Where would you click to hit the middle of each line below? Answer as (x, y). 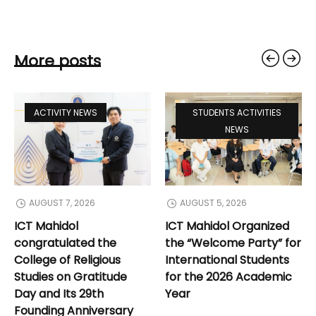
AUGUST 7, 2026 (62, 203)
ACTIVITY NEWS (66, 113)
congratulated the (65, 243)
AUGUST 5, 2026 (213, 203)
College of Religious (67, 260)
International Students (227, 260)
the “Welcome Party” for (233, 243)
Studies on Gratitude (71, 277)
